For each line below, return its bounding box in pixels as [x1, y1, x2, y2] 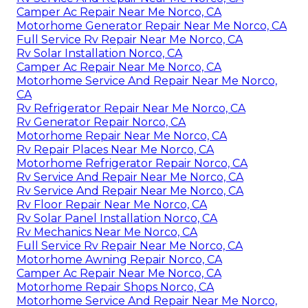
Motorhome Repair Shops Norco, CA [16, 280, 214, 294]
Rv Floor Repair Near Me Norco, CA [16, 197, 207, 211]
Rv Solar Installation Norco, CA [16, 46, 182, 60]
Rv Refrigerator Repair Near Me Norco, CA [16, 101, 245, 115]
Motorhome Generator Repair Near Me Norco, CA [16, 19, 287, 32]
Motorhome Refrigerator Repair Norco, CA [16, 156, 247, 170]
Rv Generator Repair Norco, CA [16, 115, 186, 129]
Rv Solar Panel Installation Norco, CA [16, 211, 217, 225]
